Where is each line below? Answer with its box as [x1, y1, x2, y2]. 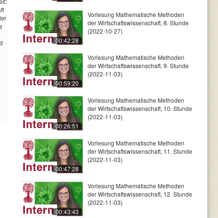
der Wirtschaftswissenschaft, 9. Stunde [88, 61, 189, 70]
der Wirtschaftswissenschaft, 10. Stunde [88, 104, 192, 112]
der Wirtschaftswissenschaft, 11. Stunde [88, 147, 192, 155]
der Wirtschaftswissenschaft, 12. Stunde [88, 190, 192, 198]
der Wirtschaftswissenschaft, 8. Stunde [88, 18, 189, 27]
